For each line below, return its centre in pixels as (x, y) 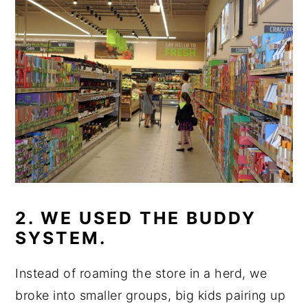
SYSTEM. (61, 238)
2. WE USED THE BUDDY (136, 218)
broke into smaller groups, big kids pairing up (151, 296)
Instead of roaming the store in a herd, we (141, 274)
